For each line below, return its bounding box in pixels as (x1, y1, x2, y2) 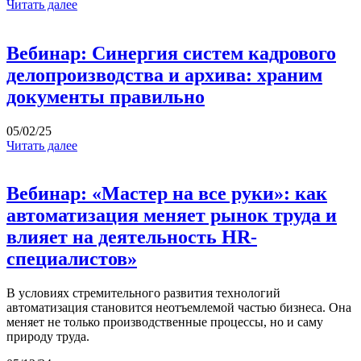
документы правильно (6, 85, 205, 107)
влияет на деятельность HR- (6, 226, 257, 248)
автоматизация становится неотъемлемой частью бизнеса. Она (6, 301, 351, 315)
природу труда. (6, 330, 89, 344)
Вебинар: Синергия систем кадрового (6, 42, 336, 64)
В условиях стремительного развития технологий (6, 286, 280, 301)
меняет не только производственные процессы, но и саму (6, 315, 323, 330)
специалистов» (6, 248, 137, 270)
